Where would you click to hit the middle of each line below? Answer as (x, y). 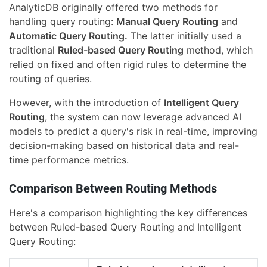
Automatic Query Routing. (68, 36)
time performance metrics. (69, 160)
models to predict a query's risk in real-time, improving (133, 131)
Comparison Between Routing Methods (113, 189)
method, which (218, 50)
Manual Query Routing (167, 22)
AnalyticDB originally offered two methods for (113, 7)
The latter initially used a (184, 36)
